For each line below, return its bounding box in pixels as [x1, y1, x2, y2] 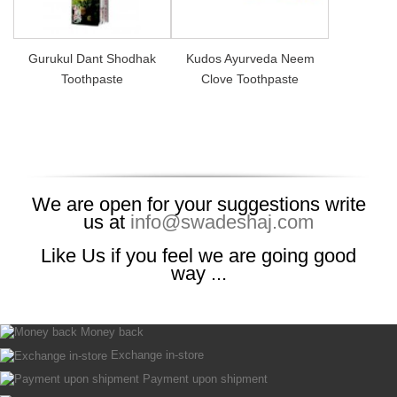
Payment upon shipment [143, 371, 268, 385]
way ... [170, 261, 227, 284]
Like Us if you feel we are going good [41, 244, 356, 267]
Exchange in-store [111, 348, 204, 362]
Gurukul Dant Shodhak [28, 51, 156, 66]
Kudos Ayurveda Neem [185, 51, 315, 66]
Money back [81, 324, 144, 339]
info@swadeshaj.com [130, 210, 314, 233]
